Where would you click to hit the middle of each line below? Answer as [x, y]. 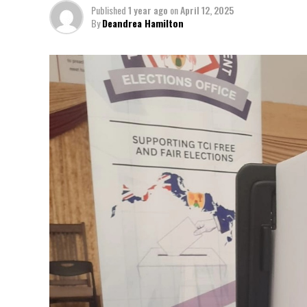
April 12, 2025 [207, 10]
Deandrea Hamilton [143, 23]
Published [109, 10]
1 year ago [148, 10]
